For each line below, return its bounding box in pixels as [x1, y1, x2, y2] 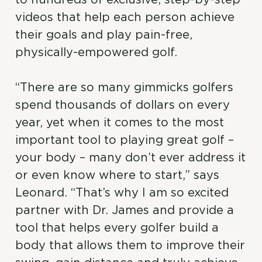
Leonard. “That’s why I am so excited [15, 187, 229, 199]
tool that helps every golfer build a [15, 222, 219, 234]
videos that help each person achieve [15, 12, 235, 23]
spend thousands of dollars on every [15, 99, 230, 111]
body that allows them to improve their [15, 240, 246, 251]
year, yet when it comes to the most [15, 117, 225, 129]
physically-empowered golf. [15, 47, 178, 58]
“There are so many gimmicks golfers [15, 82, 234, 94]
